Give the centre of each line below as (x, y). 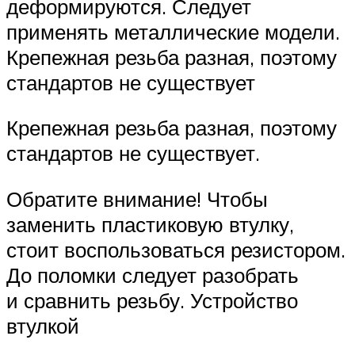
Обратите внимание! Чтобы (137, 198)
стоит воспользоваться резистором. (176, 249)
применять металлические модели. (173, 31)
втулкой (43, 325)
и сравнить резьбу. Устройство (152, 300)
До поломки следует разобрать (153, 275)
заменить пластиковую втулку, (150, 224)
